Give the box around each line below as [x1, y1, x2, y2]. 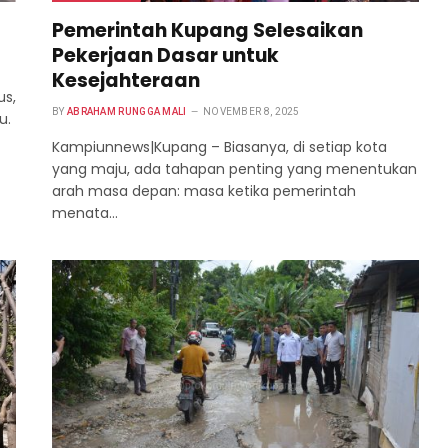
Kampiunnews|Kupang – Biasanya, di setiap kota [52, 136, 387, 157]
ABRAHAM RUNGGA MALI [66, 105, 187, 117]
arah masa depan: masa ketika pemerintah [52, 180, 356, 201]
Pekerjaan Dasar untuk [52, 41, 279, 69]
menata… [52, 202, 118, 223]
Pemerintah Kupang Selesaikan [52, 16, 363, 44]
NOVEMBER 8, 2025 [202, 105, 300, 117]
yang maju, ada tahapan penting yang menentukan [52, 158, 417, 179]
